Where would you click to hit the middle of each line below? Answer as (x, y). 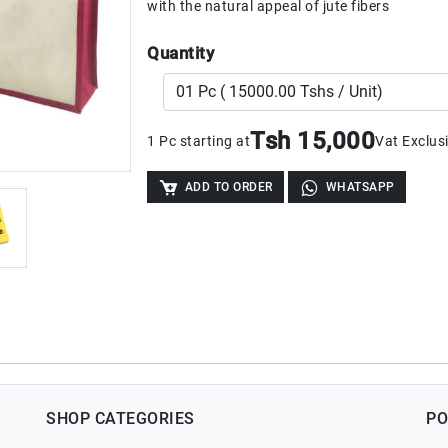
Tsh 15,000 (312, 141)
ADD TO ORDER (228, 187)
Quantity (180, 53)
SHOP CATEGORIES (120, 418)
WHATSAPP (360, 187)
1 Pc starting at (198, 140)
